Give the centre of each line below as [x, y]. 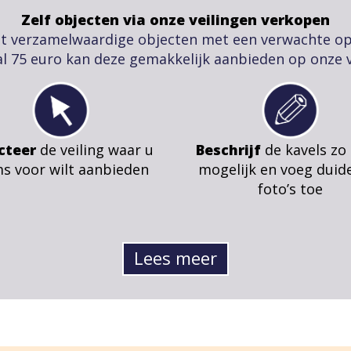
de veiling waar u [95, 150]
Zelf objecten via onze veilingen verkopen [175, 20]
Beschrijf [229, 150]
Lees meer [175, 258]
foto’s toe [290, 189]
